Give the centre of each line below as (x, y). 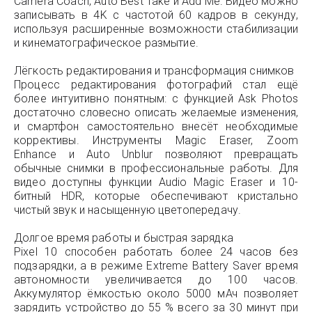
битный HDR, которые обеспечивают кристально (156, 196)
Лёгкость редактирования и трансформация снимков (154, 71)
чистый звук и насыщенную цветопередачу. (128, 210)
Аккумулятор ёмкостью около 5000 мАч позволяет (156, 294)
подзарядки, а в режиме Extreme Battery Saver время (156, 266)
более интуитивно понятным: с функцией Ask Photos (156, 99)
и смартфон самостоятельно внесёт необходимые (156, 126)
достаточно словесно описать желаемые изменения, (156, 112)
